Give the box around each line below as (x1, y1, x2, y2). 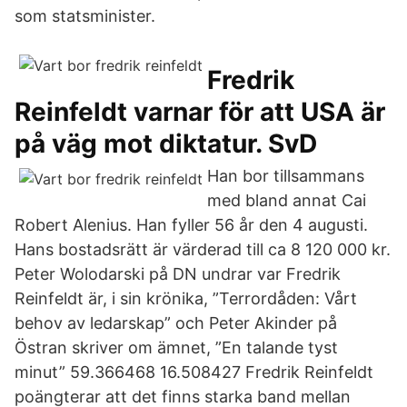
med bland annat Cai (207, 191, 366, 210)
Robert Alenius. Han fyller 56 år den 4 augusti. (15, 215, 368, 234)
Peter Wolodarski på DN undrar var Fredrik (15, 264, 341, 283)
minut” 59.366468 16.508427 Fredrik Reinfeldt (15, 362, 373, 382)
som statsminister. (15, 6, 155, 25)
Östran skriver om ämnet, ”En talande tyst (15, 338, 338, 357)
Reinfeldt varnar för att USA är (15, 96, 385, 127)
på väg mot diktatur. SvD (15, 128, 317, 159)
